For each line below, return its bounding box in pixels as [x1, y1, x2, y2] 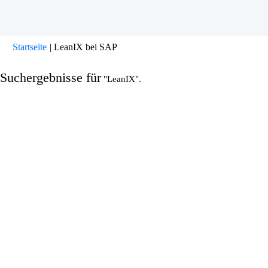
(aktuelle [117, 41, 149, 51]
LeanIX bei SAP [54, 42, 117, 52]
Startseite [13, 42, 47, 52]
